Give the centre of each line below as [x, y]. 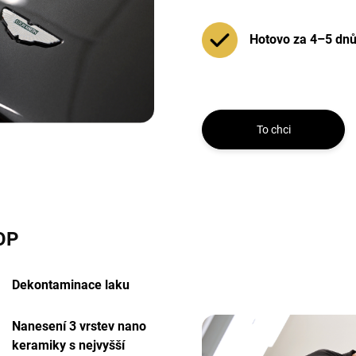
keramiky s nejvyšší [68, 345]
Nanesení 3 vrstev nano [79, 326]
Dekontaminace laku [71, 284]
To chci [273, 129]
